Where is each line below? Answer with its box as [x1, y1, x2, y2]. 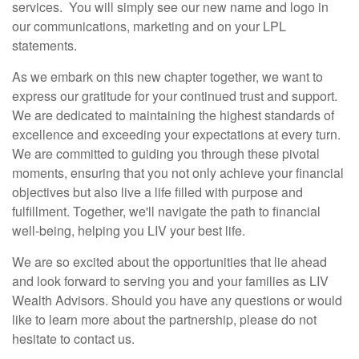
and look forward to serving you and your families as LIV [12, 272, 329, 291]
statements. [12, 36, 77, 55]
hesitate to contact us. [12, 329, 135, 349]
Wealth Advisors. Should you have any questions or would [12, 291, 342, 310]
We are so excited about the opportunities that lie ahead [12, 252, 327, 272]
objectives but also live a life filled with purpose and [12, 183, 303, 202]
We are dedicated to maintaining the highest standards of [12, 106, 334, 125]
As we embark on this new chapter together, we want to [12, 67, 323, 87]
